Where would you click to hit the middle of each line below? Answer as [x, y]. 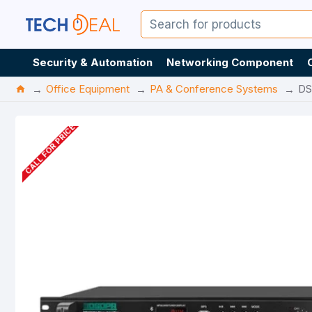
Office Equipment [88, 89]
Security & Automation [93, 62]
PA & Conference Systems [214, 89]
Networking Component [230, 62]
